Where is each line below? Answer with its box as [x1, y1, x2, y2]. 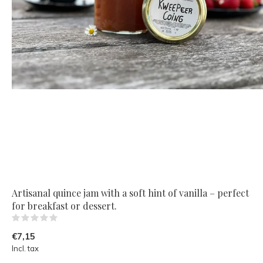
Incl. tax [12, 243, 39, 253]
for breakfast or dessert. [12, 199, 117, 212]
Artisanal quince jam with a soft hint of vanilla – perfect [12, 186, 249, 199]
